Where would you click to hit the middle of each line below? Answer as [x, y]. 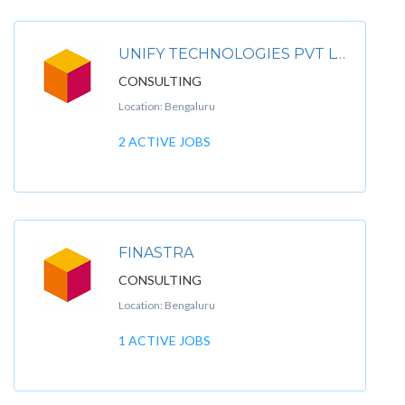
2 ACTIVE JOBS [165, 141]
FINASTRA [156, 253]
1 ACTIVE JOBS [165, 340]
